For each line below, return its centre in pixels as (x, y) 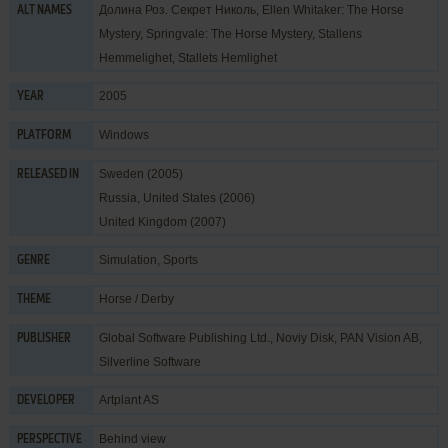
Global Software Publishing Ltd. (184, 337)
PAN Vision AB (379, 337)
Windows (123, 134)
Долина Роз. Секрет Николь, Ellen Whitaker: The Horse (251, 9)
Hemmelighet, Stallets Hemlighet (187, 57)
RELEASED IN (47, 174)
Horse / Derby (136, 298)
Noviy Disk (304, 337)
